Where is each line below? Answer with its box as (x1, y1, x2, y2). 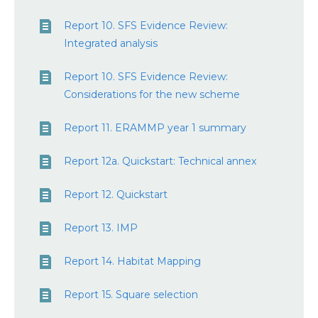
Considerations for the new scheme (64, 88, 240, 101)
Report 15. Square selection (64, 288, 198, 301)
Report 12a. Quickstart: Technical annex (64, 155, 256, 168)
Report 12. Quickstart (64, 188, 168, 201)
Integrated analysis (64, 37, 158, 50)
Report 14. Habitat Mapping (64, 255, 201, 268)
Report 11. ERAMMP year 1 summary (64, 121, 246, 134)
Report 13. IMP (64, 221, 138, 234)
